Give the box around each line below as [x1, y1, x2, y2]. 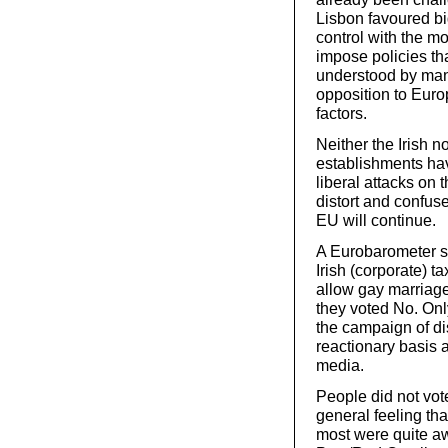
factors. [316, 104, 367, 123]
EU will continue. [316, 211, 436, 230]
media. [316, 356, 364, 375]
